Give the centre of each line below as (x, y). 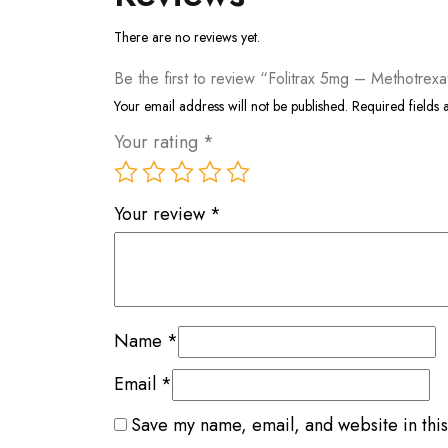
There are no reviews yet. (187, 36)
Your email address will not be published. (231, 105)
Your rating (158, 141)
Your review (162, 213)
